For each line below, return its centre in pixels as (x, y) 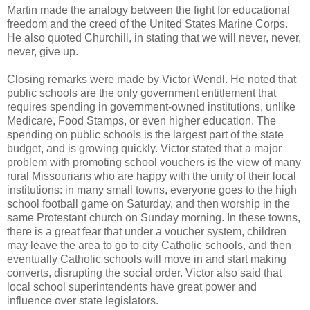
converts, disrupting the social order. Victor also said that (144, 273)
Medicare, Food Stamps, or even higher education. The (142, 121)
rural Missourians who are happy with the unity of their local (152, 176)
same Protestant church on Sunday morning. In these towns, (154, 218)
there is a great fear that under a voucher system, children (147, 232)
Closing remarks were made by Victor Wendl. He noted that (152, 80)
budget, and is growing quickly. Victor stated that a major (144, 149)
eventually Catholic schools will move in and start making (147, 259)
